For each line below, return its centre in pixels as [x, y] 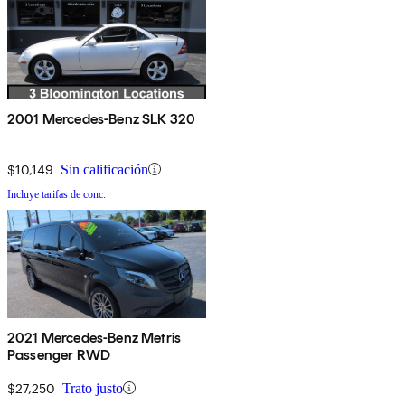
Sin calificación [104, 169]
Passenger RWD [59, 354]
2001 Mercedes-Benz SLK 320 [102, 118]
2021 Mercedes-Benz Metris [94, 337]
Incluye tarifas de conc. [57, 194]
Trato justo [93, 388]
